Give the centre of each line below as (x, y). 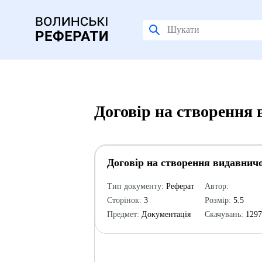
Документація (165, 214)
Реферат (179, 186)
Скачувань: (224, 214)
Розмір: (218, 200)
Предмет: (123, 214)
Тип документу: (136, 186)
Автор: (217, 186)
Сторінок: (125, 200)
